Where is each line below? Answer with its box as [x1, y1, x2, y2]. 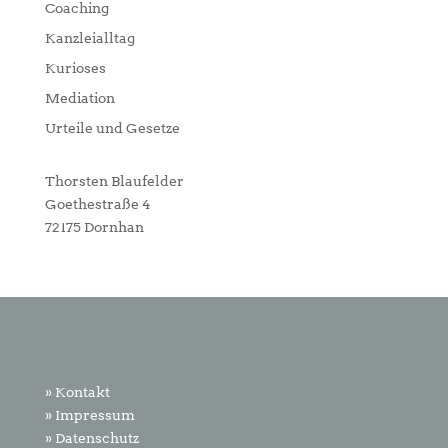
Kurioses [44, 60, 106, 76]
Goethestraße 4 [44, 196, 151, 212]
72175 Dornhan [44, 219, 144, 235]
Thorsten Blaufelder [44, 173, 184, 189]
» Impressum [44, 407, 135, 424]
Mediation [44, 90, 115, 106]
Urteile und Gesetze [44, 120, 180, 136]
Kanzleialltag [44, 30, 135, 46]
